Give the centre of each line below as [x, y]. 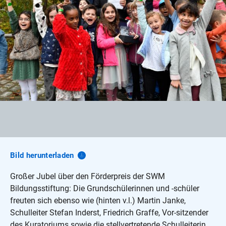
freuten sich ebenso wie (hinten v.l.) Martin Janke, [98, 200]
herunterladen [50, 155]
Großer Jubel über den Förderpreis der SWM [88, 176]
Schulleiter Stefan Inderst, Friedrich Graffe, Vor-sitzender [109, 212]
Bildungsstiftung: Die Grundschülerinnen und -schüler [105, 188]
